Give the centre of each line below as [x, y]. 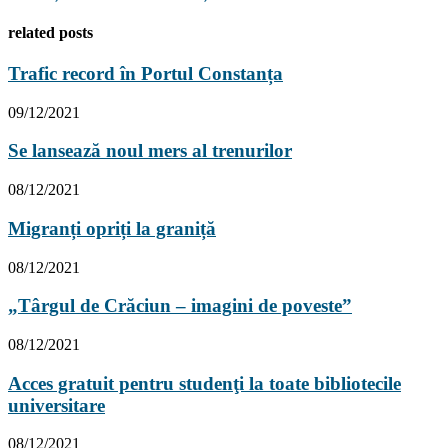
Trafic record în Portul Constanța [145, 73]
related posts [50, 32]
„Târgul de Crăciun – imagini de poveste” [180, 306]
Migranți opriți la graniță [112, 228]
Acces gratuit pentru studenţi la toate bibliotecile [204, 383]
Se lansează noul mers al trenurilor [150, 151]
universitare [56, 405]
